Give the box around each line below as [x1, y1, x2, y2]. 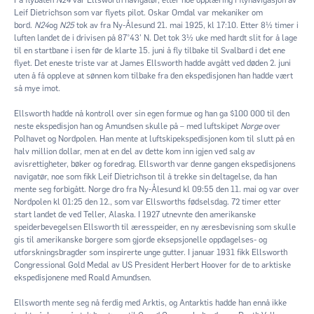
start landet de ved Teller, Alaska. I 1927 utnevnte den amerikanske [14, 209, 256, 219]
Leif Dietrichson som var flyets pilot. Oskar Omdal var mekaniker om [14, 7, 263, 18]
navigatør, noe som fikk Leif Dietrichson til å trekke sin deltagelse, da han [14, 171, 277, 182]
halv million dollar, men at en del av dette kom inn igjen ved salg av [14, 146, 255, 156]
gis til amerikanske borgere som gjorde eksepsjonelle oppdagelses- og [14, 234, 267, 245]
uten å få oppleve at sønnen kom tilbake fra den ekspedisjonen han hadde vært [14, 70, 293, 81]
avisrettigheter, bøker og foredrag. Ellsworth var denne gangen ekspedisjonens [14, 158, 296, 169]
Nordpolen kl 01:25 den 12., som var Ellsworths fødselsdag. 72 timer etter [14, 196, 281, 207]
